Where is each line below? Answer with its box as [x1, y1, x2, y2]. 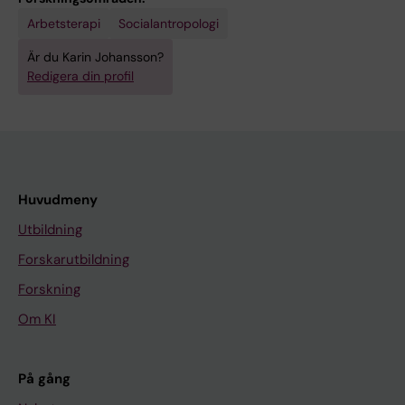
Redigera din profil [27, 68, 134, 84]
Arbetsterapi [27, 15, 100, 32]
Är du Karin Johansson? [27, 49, 164, 65]
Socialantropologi [118, 15, 219, 32]
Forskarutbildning [18, 250, 129, 268]
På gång [18, 370, 71, 388]
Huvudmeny [18, 191, 98, 209]
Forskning [18, 280, 80, 298]
